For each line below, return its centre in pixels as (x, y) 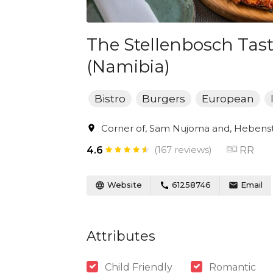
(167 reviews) (183, 150)
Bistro (110, 99)
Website (123, 185)
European (228, 99)
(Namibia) (128, 66)
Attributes (121, 236)
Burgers (164, 99)
